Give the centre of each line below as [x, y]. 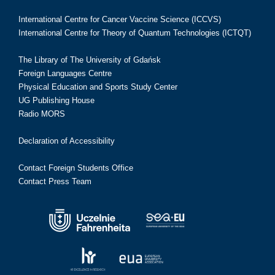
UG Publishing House [56, 100]
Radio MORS [42, 114]
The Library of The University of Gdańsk [90, 60]
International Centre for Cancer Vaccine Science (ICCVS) [120, 19]
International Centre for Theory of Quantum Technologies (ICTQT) [135, 33]
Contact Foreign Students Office [76, 168]
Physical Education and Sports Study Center [98, 87]
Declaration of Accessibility [67, 141]
